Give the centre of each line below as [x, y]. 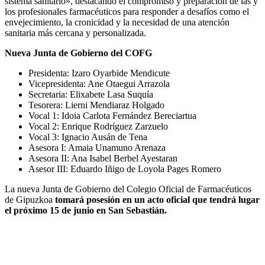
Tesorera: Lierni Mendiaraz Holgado [96, 105]
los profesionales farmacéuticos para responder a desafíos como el [127, 12]
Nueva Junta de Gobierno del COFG [78, 53]
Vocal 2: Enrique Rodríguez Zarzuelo [98, 127]
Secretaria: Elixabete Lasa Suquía [91, 95]
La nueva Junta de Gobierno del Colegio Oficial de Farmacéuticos [128, 189]
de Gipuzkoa [30, 200]
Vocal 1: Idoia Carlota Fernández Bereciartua [112, 116]
